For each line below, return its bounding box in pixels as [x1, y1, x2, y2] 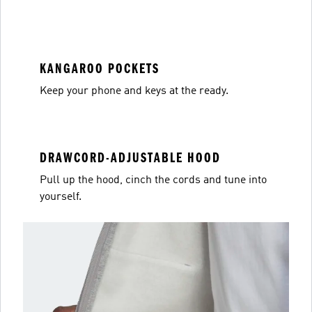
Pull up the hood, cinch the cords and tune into [40, 175, 267, 186]
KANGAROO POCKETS [40, 61, 159, 77]
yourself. [40, 192, 81, 203]
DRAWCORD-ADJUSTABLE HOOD [40, 150, 221, 166]
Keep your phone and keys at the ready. [40, 86, 228, 97]
